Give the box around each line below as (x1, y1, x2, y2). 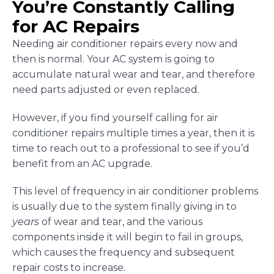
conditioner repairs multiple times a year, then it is (12, 127, 254, 139)
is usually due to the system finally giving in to (12, 201, 237, 213)
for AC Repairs (12, 15, 139, 37)
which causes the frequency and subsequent (12, 246, 235, 259)
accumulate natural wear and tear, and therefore (12, 68, 255, 80)
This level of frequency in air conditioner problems (12, 185, 258, 198)
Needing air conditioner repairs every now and (12, 37, 238, 50)
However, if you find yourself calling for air (12, 111, 218, 124)
